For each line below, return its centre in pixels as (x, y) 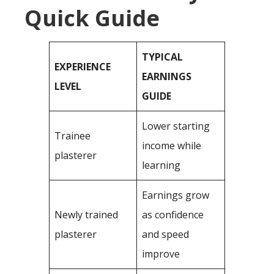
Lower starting (176, 126)
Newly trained (86, 215)
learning (161, 165)
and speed (165, 234)
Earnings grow (176, 195)
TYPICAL (162, 57)
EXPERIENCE (83, 67)
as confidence (173, 215)
